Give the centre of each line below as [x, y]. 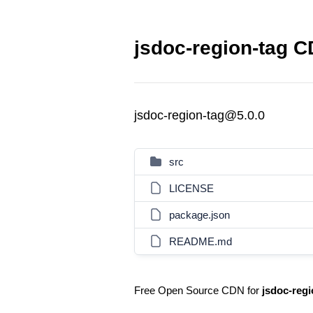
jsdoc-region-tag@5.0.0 [199, 115]
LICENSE [191, 188]
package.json [199, 215]
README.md [201, 241]
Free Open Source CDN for [198, 290]
